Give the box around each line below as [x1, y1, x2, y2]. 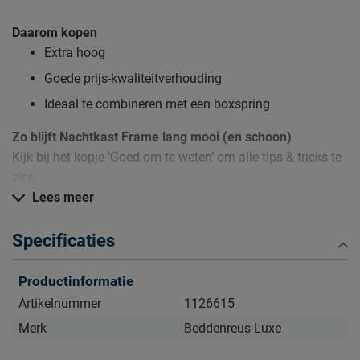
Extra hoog [44, 44, 105, 60]
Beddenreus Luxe [184, 320, 281, 336]
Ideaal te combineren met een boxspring [44, 96, 270, 112]
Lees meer [29, 189, 94, 205]
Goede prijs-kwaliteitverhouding [44, 70, 222, 86]
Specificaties [12, 230, 115, 251]
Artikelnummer [18, 295, 101, 311]
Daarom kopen [12, 24, 97, 40]
